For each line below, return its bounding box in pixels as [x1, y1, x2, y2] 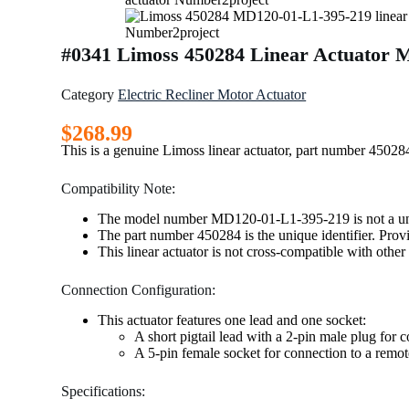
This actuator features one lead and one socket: [98, 311, 367, 328]
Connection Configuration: [61, 281, 216, 298]
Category [61, 87, 115, 102]
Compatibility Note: [61, 181, 176, 196]
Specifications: [61, 383, 146, 399]
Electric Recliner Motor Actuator [118, 87, 307, 102]
